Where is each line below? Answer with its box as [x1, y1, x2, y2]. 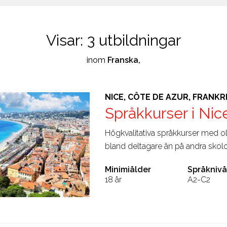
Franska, [107, 55, 140, 65]
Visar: [46, 31, 87, 49]
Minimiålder [104, 164, 151, 174]
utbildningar [95, 31, 181, 49]
